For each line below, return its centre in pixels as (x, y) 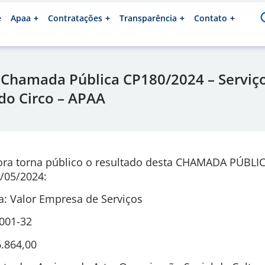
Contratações (75, 18)
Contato (211, 18)
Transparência (148, 18)
